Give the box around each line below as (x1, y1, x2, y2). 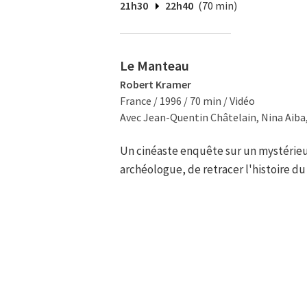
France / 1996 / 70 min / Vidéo (120, 94, 255, 108)
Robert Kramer (120, 77, 191, 91)
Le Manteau (120, 57, 189, 74)
